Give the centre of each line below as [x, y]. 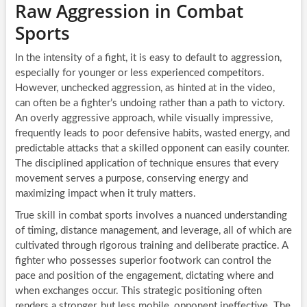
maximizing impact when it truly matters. [105, 194]
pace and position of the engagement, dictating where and [144, 276]
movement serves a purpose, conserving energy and [131, 179]
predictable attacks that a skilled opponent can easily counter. [152, 149]
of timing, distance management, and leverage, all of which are [153, 231]
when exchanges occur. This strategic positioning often [138, 291]
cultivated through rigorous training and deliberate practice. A [151, 246]
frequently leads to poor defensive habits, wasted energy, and [152, 134]
